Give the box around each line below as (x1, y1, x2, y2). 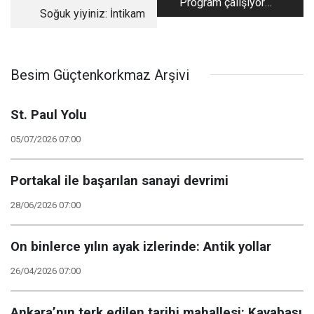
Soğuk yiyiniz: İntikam (39, 6, 145, 20)
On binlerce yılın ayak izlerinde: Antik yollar (11, 238, 271, 254)
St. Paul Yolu (11, 107, 87, 123)
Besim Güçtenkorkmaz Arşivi (11, 66, 189, 83)
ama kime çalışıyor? (174, 13, 270, 27)
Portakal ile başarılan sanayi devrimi (11, 172, 228, 189)
